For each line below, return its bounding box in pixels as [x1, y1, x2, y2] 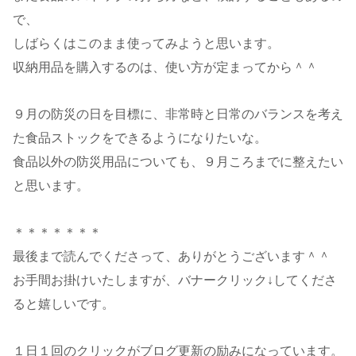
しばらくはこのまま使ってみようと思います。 [13, 37, 280, 51]
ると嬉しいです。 [13, 296, 114, 311]
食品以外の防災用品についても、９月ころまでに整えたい [13, 155, 343, 168]
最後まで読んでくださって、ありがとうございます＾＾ [13, 249, 331, 263]
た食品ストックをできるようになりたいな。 [13, 131, 267, 145]
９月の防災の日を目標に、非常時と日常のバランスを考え [13, 107, 343, 121]
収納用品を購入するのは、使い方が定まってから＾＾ [13, 60, 318, 75]
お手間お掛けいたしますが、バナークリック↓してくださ [13, 273, 337, 287]
